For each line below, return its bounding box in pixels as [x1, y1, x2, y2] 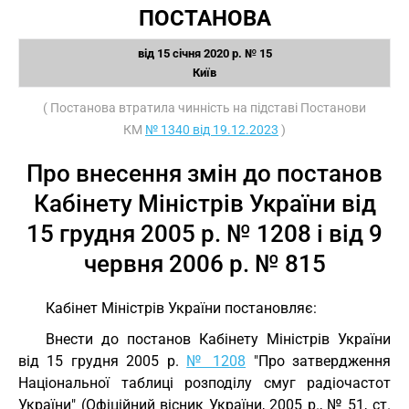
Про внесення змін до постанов [26, 160, 383, 187]
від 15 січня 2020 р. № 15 [137, 47, 272, 60]
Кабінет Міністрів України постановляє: [46, 299, 317, 317]
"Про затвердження [246, 352, 392, 370]
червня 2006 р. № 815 [83, 250, 326, 278]
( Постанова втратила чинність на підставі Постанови [43, 100, 366, 115]
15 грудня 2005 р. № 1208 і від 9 [26, 220, 383, 247]
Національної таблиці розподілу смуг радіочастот [18, 374, 391, 392]
